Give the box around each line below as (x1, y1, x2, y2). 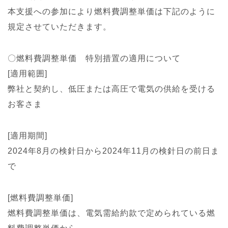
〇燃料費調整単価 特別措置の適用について (8, 54, 181, 63)
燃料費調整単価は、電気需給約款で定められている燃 (8, 209, 215, 217)
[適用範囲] (8, 69, 47, 78)
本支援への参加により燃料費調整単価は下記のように (8, 7, 215, 16)
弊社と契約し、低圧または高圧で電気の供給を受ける (8, 84, 215, 93)
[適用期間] (8, 131, 47, 140)
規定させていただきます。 (8, 22, 111, 31)
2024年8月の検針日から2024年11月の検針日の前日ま (8, 147, 219, 155)
